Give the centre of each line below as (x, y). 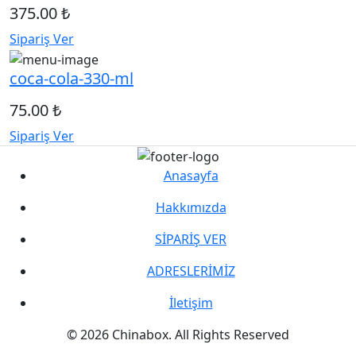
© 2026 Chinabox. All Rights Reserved (178, 335)
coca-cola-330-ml (72, 78)
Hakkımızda (191, 208)
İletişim (191, 303)
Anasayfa (191, 176)
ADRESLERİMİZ (191, 271)
